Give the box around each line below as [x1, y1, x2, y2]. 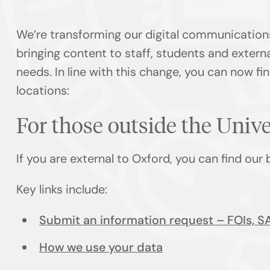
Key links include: [16, 181, 114, 197]
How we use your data [39, 239, 163, 256]
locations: [16, 83, 70, 99]
